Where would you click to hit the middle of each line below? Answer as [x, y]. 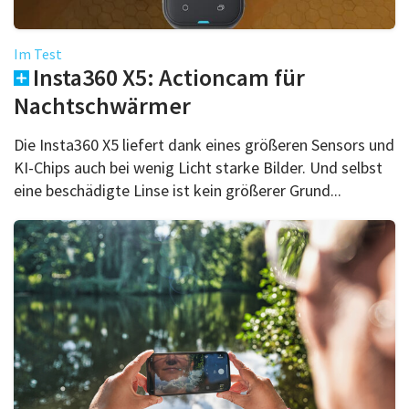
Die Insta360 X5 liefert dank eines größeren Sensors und [204, 144]
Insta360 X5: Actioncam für [169, 77]
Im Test [38, 53]
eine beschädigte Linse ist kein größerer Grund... [178, 190]
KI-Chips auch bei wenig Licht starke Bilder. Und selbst [198, 167]
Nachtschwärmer [102, 105]
